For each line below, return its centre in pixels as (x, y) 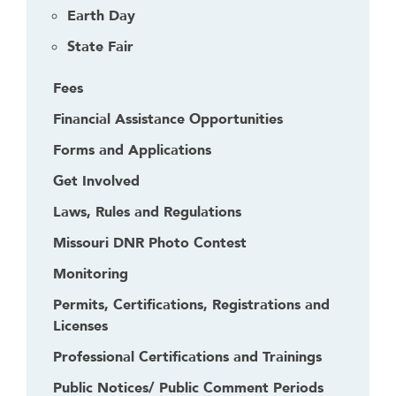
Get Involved (96, 181)
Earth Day (101, 15)
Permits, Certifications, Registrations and (191, 305)
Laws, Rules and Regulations (147, 212)
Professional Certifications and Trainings (187, 357)
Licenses (80, 326)
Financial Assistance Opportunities (168, 119)
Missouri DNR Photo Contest (150, 243)
